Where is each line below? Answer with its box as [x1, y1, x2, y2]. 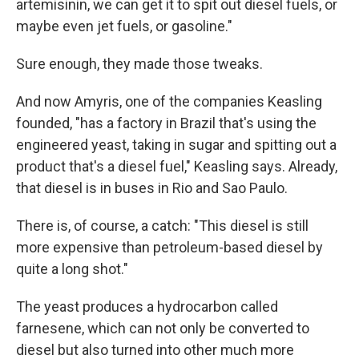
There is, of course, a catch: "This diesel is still [16, 216, 309, 234]
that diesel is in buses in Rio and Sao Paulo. [16, 179, 288, 196]
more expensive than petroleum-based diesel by [16, 238, 323, 256]
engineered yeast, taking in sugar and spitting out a [16, 135, 337, 153]
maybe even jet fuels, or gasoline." [16, 17, 232, 34]
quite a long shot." [16, 260, 128, 277]
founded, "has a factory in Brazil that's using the [16, 114, 317, 131]
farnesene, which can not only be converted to [16, 319, 309, 337]
